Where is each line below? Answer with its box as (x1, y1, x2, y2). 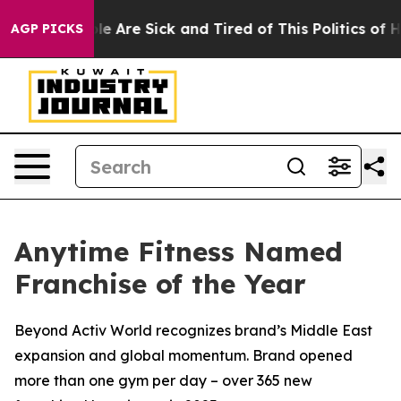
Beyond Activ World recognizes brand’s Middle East (14, 321, 372, 339)
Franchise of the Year (14, 267, 306, 301)
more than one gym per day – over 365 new (14, 371, 312, 389)
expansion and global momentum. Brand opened (14, 346, 353, 364)
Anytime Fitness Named (14, 235, 343, 269)
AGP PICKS (11, 21, 83, 37)
